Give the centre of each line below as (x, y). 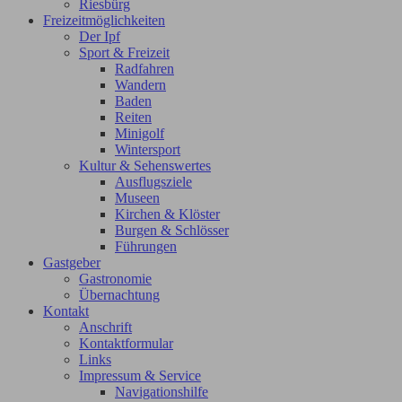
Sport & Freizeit (124, 52)
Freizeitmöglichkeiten (104, 20)
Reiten (133, 117)
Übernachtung (119, 294)
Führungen (146, 246)
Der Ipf (100, 36)
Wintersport (148, 149)
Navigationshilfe (162, 391)
